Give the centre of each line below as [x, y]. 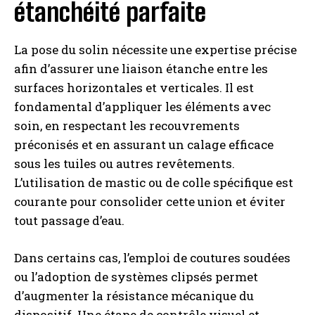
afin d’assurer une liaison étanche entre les [141, 69]
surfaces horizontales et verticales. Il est [134, 88]
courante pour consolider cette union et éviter [150, 201]
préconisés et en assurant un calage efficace [144, 144]
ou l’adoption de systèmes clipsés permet [136, 277]
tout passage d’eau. [69, 220]
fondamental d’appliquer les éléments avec [142, 107]
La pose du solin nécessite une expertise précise [155, 50]
